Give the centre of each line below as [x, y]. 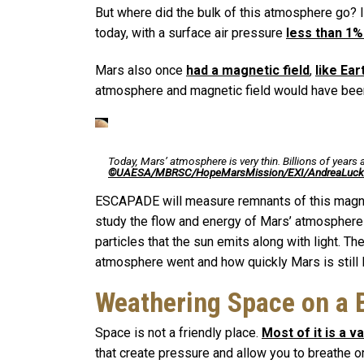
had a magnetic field [248, 71]
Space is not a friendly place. [178, 332]
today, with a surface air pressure [191, 33]
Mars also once [141, 71]
